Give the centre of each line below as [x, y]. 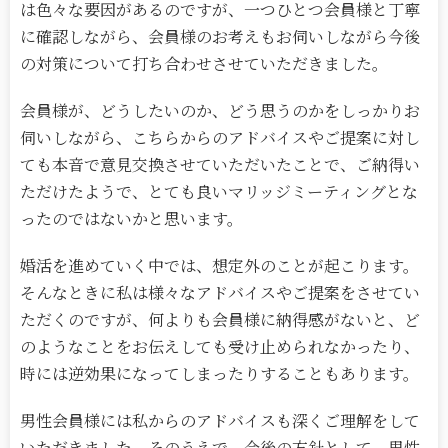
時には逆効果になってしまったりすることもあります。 [219, 374]
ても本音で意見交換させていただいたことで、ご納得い [220, 165]
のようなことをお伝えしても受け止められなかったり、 [220, 347]
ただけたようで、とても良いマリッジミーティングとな [219, 192]
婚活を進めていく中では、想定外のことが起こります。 [219, 266]
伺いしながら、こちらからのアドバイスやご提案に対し [220, 138]
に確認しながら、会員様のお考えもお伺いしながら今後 [220, 37]
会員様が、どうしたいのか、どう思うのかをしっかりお [220, 111]
